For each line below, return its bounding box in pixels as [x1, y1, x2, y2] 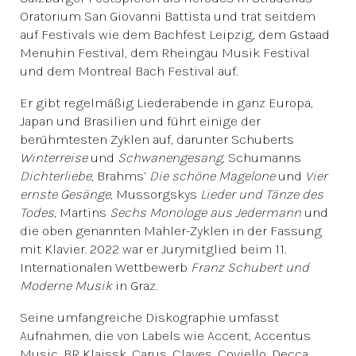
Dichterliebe [20, 168, 91, 184]
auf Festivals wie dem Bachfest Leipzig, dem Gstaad [20, 26, 330, 42]
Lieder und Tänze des [200, 186, 323, 202]
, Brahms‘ [91, 168, 149, 184]
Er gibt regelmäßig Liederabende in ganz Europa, [20, 95, 313, 110]
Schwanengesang [118, 149, 222, 165]
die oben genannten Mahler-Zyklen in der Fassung [20, 222, 322, 238]
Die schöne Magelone [149, 168, 275, 184]
